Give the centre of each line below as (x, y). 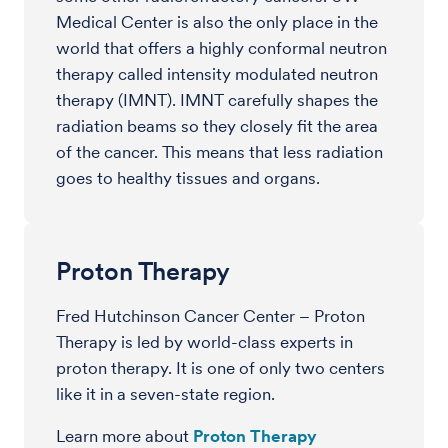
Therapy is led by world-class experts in (204, 342)
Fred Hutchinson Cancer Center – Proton (210, 316)
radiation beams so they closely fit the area (217, 126)
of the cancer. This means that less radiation (219, 152)
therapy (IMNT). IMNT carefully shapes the (217, 100)
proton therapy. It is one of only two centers (220, 368)
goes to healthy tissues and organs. (188, 178)
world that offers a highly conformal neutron (221, 48)
